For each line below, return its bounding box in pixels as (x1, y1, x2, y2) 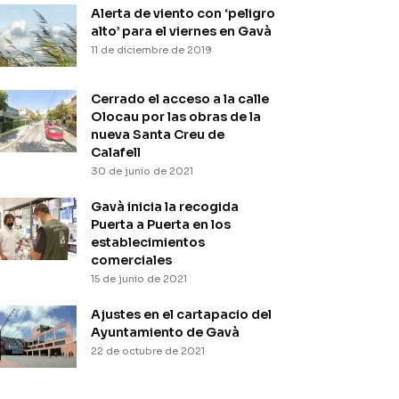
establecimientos (91, 234, 205, 250)
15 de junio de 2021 (91, 273, 187, 285)
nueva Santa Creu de (91, 126, 224, 142)
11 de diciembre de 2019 (91, 44, 212, 56)
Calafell (91, 144, 141, 160)
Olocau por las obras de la (91, 109, 261, 125)
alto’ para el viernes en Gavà (91, 23, 272, 39)
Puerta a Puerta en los (91, 216, 231, 232)
